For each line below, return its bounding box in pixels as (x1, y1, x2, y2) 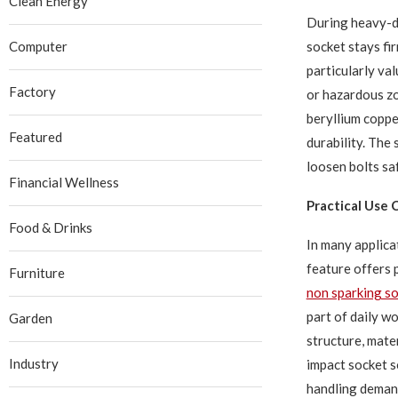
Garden (9, 310, 52, 326)
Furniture (9, 265, 65, 281)
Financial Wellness (9, 174, 119, 190)
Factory (9, 84, 56, 99)
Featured (9, 129, 62, 145)
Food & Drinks (9, 219, 92, 235)
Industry (9, 355, 59, 371)
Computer (9, 38, 68, 54)
